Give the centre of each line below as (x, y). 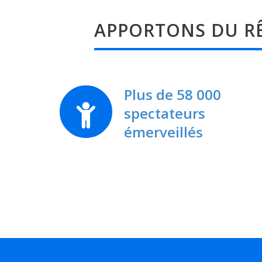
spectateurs (165, 113)
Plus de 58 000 (173, 95)
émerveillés (163, 132)
